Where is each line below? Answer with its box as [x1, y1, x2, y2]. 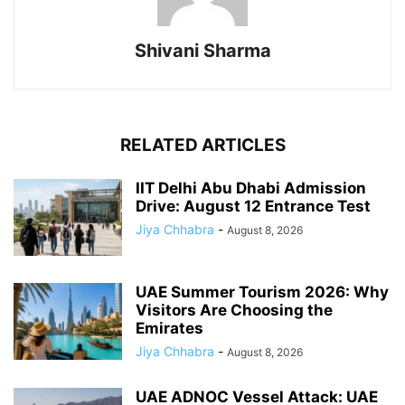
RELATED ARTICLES [119, 135, 286, 156]
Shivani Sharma [134, 40, 271, 62]
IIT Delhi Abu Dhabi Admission [136, 179, 366, 198]
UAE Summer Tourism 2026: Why [136, 283, 389, 302]
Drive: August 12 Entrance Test [136, 197, 371, 216]
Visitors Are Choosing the [136, 301, 333, 320]
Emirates [136, 319, 203, 338]
